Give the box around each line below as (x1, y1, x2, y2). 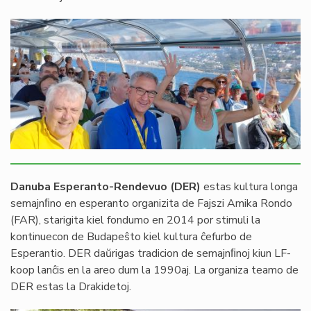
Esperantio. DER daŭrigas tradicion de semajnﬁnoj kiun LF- (10, 246, 291, 262)
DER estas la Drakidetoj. (10, 279, 131, 295)
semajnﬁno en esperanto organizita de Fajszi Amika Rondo (10, 196, 292, 212)
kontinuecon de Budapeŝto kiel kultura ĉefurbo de (10, 229, 252, 245)
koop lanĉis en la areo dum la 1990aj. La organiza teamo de (10, 262, 299, 278)
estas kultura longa (201, 179, 298, 195)
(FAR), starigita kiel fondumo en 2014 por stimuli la (10, 212, 260, 228)
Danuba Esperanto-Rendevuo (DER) (10, 179, 201, 195)
